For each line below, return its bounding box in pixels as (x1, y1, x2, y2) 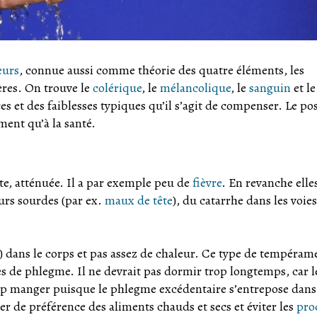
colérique (93, 79, 142, 97)
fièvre (192, 174, 221, 192)
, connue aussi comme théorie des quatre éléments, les (18, 62, 304, 79)
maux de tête (105, 192, 173, 209)
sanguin (249, 79, 291, 97)
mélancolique (160, 79, 231, 97)
